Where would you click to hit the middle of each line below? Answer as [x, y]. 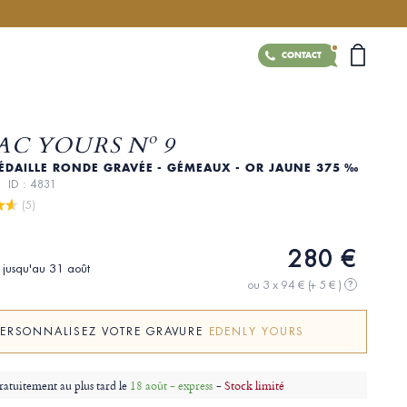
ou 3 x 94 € [277, 284]
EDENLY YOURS [257, 332]
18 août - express [171, 386]
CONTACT [301, 55]
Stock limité [254, 386]
